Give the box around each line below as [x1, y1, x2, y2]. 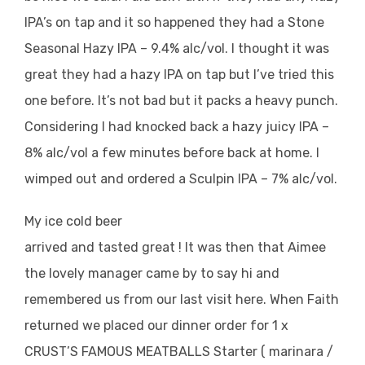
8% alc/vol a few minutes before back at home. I [24, 144, 319, 161]
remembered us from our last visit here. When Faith [24, 291, 339, 307]
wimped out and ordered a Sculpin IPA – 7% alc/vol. [24, 170, 337, 187]
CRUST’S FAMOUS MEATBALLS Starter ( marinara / [24, 343, 333, 359]
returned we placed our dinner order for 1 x [24, 317, 288, 333]
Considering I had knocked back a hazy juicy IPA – [24, 118, 329, 134]
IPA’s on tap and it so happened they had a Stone [24, 14, 324, 30]
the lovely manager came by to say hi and [24, 265, 279, 281]
